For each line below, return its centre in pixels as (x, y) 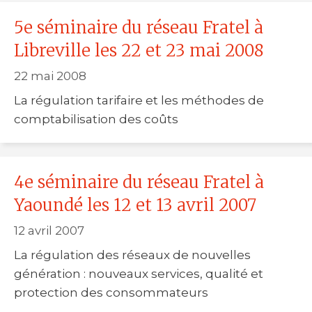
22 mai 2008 (50, 76)
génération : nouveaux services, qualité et (139, 273)
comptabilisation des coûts (96, 119)
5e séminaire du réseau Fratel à (139, 27)
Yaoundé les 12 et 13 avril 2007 (135, 205)
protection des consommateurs (111, 292)
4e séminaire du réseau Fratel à (139, 182)
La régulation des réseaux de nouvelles (132, 255)
